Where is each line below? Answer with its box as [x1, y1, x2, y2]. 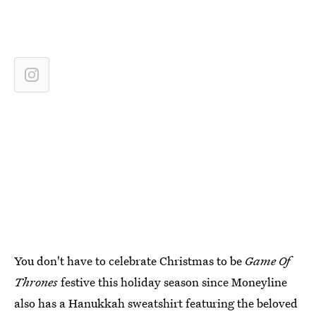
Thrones [14, 274, 58, 290]
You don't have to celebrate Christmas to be [14, 253, 245, 269]
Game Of [245, 253, 290, 269]
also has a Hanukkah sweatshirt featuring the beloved [14, 295, 298, 311]
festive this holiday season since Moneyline [58, 274, 287, 290]
